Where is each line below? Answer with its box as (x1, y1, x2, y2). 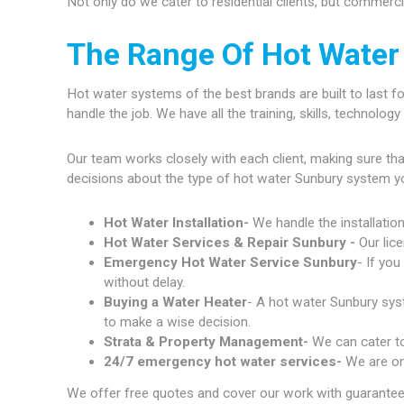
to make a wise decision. (103, 313, 251, 330)
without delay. (103, 273, 185, 290)
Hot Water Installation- (103, 214, 252, 231)
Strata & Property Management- (103, 333, 308, 350)
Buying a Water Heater (103, 293, 247, 310)
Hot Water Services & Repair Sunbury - (103, 234, 355, 251)
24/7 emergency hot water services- (103, 353, 345, 370)
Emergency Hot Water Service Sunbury (103, 253, 357, 271)
